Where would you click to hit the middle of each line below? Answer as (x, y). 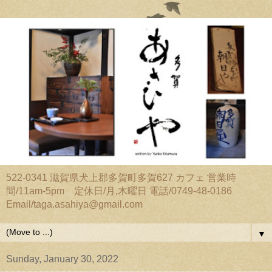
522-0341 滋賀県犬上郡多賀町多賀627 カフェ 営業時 (121, 177)
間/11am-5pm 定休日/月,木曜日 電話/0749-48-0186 (119, 191)
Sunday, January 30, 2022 (62, 259)
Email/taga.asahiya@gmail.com (74, 204)
